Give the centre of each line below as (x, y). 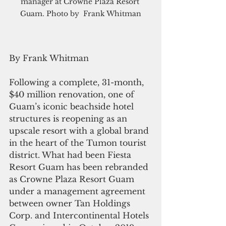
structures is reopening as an (69, 119)
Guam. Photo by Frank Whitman (81, 14)
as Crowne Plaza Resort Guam (73, 179)
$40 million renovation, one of (73, 95)
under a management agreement (78, 191)
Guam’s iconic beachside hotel (73, 107)
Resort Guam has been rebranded (80, 167)
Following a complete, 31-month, (78, 82)
